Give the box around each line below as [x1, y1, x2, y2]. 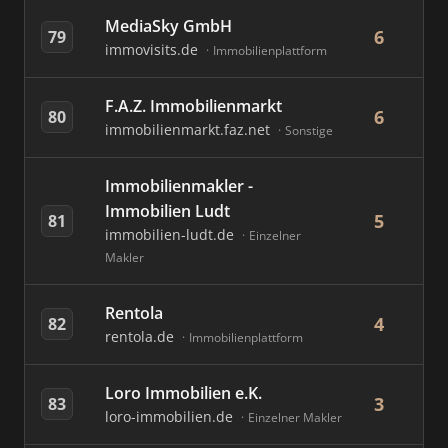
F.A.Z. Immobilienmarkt [105, 95, 282, 117]
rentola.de [105, 327, 178, 346]
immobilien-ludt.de [105, 225, 238, 244]
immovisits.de [105, 40, 202, 59]
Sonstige [285, 122, 333, 139]
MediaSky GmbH [105, 15, 232, 37]
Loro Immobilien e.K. [105, 382, 262, 404]
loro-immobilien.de [105, 407, 237, 426]
